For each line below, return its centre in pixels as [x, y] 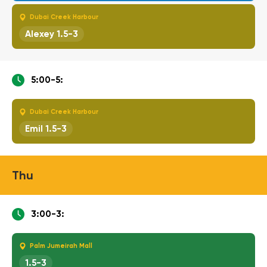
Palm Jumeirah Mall [61, 246]
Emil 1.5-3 [46, 128]
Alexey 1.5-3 [52, 34]
